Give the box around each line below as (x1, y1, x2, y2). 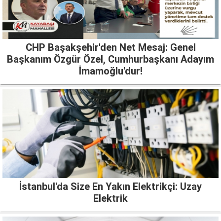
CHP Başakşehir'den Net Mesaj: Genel (25, 41, 196, 53)
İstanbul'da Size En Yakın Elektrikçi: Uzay (19, 180, 202, 192)
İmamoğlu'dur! (78, 65, 143, 77)
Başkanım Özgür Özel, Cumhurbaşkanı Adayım (7, 53, 214, 65)
